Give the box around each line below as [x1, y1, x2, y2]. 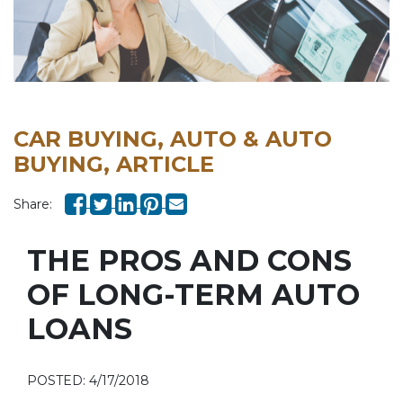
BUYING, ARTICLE [13, 150, 214, 177]
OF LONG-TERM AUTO [27, 276, 360, 312]
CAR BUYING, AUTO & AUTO [13, 125, 332, 152]
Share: [13, 195, 52, 212]
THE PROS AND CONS [27, 242, 352, 278]
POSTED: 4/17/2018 [27, 372, 149, 389]
